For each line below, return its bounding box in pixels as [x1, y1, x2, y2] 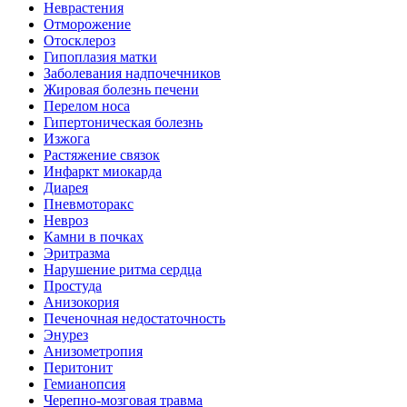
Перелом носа [44, 98, 130, 114]
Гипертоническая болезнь [44, 114, 203, 130]
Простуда [44, 278, 102, 293]
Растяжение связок [44, 147, 160, 163]
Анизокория [44, 294, 119, 310]
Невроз [44, 213, 88, 228]
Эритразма [44, 245, 110, 261]
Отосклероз [44, 33, 115, 48]
